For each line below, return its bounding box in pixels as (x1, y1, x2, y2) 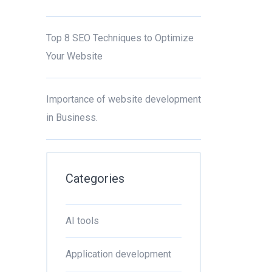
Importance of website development (46, 93, 201, 105)
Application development (66, 248, 171, 260)
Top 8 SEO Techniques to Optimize (46, 32, 194, 44)
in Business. (46, 112, 98, 123)
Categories (66, 171, 124, 186)
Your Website (46, 50, 103, 62)
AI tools (66, 215, 99, 226)
